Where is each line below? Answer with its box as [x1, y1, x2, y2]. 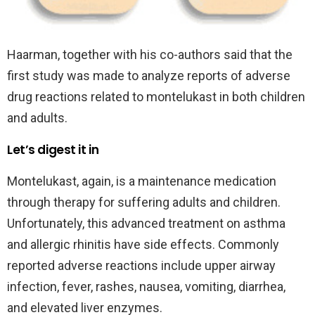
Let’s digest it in [7, 141, 99, 159]
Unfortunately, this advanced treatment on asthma [7, 216, 285, 231]
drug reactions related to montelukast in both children [7, 89, 305, 105]
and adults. [7, 110, 67, 126]
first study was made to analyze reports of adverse [7, 68, 290, 84]
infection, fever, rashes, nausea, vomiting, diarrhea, [7, 279, 285, 295]
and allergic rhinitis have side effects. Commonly [7, 237, 279, 252]
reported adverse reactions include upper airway [7, 258, 276, 274]
